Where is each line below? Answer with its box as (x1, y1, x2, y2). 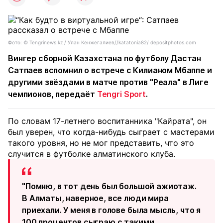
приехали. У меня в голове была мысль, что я (22, 205, 201, 215)
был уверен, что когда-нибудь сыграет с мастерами (8, 127, 215, 137)
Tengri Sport (97, 89, 146, 99)
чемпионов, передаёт (8, 89, 97, 99)
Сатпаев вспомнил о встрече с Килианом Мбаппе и (8, 65, 212, 75)
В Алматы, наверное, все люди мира (22, 193, 169, 203)
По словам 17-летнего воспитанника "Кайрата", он (8, 116, 207, 126)
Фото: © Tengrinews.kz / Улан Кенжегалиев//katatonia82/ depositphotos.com (8, 39, 196, 45)
